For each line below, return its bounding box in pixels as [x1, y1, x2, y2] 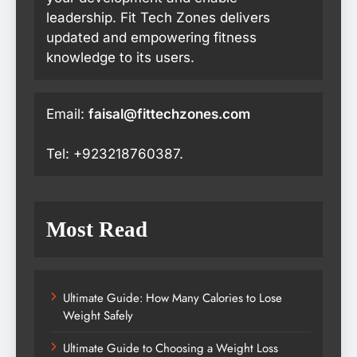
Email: [46, 106, 88, 123]
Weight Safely [63, 307, 133, 325]
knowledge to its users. [46, 49, 194, 66]
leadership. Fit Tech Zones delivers [46, 10, 270, 26]
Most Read [46, 218, 147, 242]
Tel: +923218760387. [46, 146, 183, 163]
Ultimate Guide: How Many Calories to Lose [63, 289, 282, 308]
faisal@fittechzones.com [88, 106, 250, 123]
